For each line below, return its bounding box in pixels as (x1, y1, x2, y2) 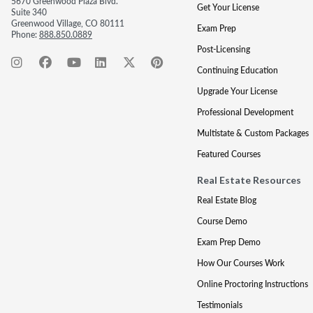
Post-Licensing (196, 43, 250, 55)
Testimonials (196, 299, 242, 311)
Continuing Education (196, 64, 278, 76)
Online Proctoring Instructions (196, 278, 308, 290)
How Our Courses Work (196, 257, 284, 269)
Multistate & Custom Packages (196, 127, 309, 139)
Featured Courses (196, 148, 261, 160)
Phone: (11, 29, 39, 41)
